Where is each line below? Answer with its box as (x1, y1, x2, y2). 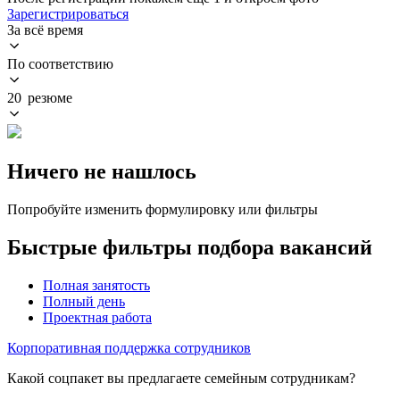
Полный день (43, 293, 125, 309)
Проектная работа (43, 309, 152, 325)
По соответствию (7, 55, 113, 71)
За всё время (7, 21, 83, 37)
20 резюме (7, 89, 72, 105)
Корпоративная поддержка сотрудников (7, 339, 251, 355)
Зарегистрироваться (7, 5, 129, 21)
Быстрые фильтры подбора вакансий (7, 235, 372, 259)
